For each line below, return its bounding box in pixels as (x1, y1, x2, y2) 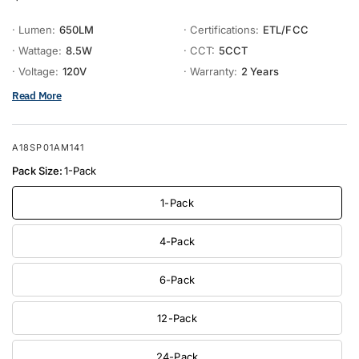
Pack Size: (12, 163, 63, 177)
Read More (12, 88, 62, 103)
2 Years (241, 65, 279, 79)
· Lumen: (12, 23, 55, 37)
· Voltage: (12, 65, 58, 79)
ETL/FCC (263, 23, 309, 37)
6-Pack (159, 272, 196, 286)
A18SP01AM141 (12, 141, 85, 153)
